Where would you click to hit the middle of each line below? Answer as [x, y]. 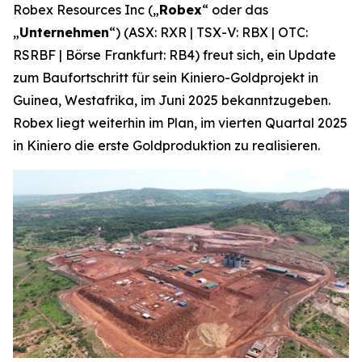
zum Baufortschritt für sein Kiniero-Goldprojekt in [166, 77]
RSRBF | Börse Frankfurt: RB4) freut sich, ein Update [175, 55]
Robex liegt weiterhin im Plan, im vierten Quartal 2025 [180, 122]
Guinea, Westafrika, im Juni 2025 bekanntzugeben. [172, 100]
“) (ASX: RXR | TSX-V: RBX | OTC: [208, 32]
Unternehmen [64, 32]
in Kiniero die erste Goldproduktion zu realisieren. [166, 145]
